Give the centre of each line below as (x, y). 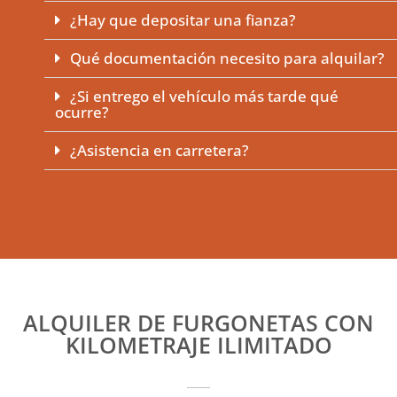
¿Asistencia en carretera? (160, 151)
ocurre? (82, 113)
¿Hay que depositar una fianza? (183, 20)
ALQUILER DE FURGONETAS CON (198, 323)
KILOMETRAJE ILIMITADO (198, 345)
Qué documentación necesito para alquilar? (227, 58)
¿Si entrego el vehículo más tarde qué (204, 97)
